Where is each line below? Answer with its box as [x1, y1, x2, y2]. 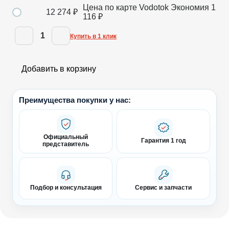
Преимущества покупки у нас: [19, 95, 131, 104]
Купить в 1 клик [70, 32, 117, 40]
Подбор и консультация [30, 184, 102, 191]
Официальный [43, 133, 88, 141]
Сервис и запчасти [135, 184, 192, 191]
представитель [42, 140, 89, 148]
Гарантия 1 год [141, 136, 186, 144]
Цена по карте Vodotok [83, 3, 169, 12]
